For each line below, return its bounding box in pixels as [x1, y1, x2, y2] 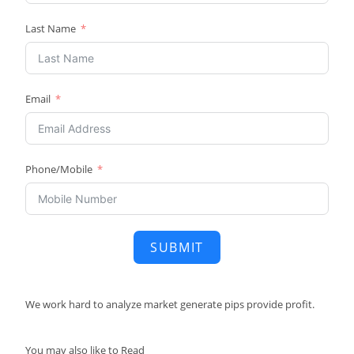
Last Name [25, 21, 77, 36]
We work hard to [25, 296, 104, 311]
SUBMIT [150, 238, 204, 256]
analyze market [106, 296, 181, 311]
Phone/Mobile [25, 161, 93, 176]
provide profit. [247, 296, 315, 311]
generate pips [180, 296, 247, 311]
